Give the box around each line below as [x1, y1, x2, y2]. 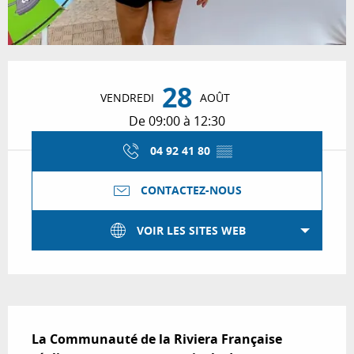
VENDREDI [100, 89, 154, 105]
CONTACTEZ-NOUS [141, 183, 242, 199]
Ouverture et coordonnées [8, 60, 220, 83]
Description [8, 306, 103, 329]
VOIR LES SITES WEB [137, 222, 246, 239]
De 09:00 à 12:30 [129, 111, 225, 130]
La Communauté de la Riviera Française [32, 330, 282, 348]
